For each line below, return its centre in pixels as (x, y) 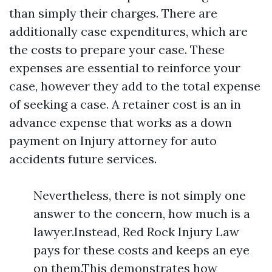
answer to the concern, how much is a (142, 213)
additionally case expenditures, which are (128, 31)
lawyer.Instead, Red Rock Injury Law (136, 232)
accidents (37, 159)
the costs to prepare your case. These (117, 49)
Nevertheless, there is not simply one (140, 195)
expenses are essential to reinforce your (125, 68)
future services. (111, 159)
